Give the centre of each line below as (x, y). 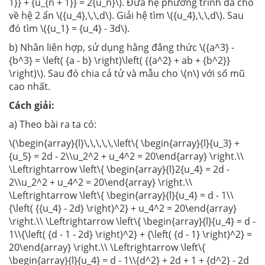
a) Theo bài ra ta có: (53, 125)
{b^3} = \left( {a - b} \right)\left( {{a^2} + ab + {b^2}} (119, 61)
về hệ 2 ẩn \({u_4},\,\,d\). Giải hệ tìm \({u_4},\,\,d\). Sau (126, 16)
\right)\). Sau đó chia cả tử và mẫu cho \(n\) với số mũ (127, 74)
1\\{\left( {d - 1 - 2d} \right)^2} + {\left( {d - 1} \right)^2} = (130, 235)
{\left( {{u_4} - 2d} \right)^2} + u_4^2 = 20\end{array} (123, 209)
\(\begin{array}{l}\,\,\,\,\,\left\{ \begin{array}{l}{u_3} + (124, 143)
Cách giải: (32, 106)
